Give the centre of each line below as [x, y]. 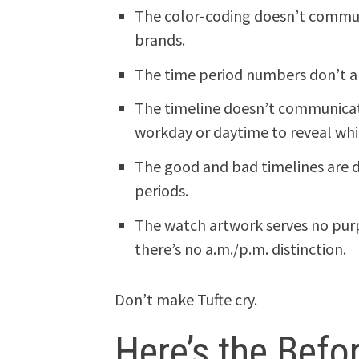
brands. [160, 40]
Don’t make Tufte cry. [186, 299]
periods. [162, 190]
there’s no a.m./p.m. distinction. [241, 248]
